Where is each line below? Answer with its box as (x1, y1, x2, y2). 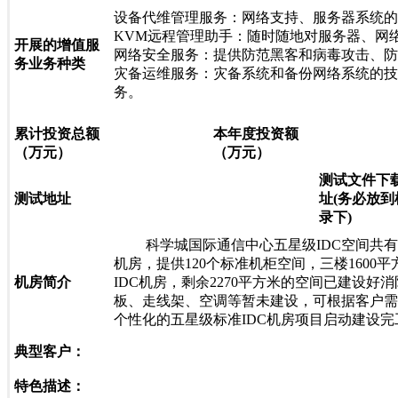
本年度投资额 (213, 125, 298, 141)
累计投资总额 (14, 125, 99, 141)
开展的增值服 (14, 36, 99, 52)
